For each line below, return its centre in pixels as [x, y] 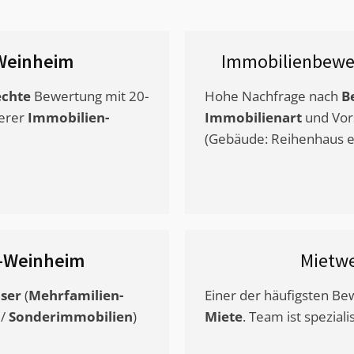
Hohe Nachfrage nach [273, 96]
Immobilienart [253, 118]
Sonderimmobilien [71, 317]
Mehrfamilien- [76, 296]
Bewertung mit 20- [90, 96]
